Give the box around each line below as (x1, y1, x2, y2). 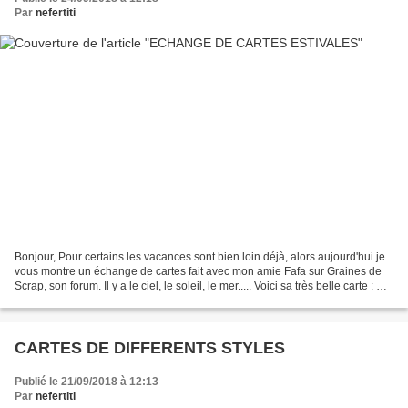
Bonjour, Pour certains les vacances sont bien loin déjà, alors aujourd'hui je (15, 250, 385, 263)
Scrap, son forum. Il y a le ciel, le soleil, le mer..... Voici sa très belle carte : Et (15, 279, 386, 292)
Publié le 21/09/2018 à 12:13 (15, 374, 158, 388)
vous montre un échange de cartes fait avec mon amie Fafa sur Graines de (15, 264, 382, 278)
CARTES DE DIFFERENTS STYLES (15, 338, 285, 357)
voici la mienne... (15, 293, 97, 307)
